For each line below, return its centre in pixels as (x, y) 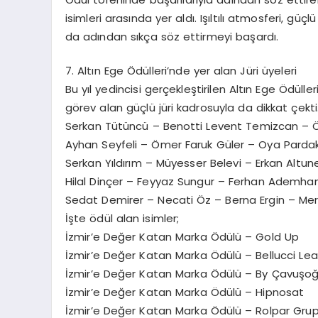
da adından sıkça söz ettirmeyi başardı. (172, 36)
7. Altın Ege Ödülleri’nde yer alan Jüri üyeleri (181, 71)
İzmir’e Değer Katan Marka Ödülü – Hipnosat (185, 292)
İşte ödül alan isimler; (122, 219)
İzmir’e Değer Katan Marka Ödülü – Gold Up (182, 237)
